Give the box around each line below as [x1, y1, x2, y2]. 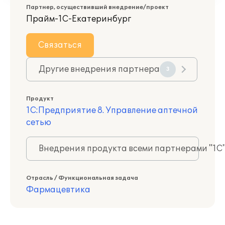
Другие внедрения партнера [39, 64, 160, 74]
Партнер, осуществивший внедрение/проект [26, 4, 169, 11]
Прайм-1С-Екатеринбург [26, 14, 131, 24]
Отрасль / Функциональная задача [26, 175, 138, 181]
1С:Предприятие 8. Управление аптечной [26, 105, 198, 116]
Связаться [38, 40, 82, 50]
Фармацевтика [26, 185, 90, 195]
